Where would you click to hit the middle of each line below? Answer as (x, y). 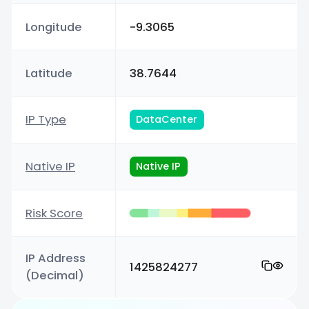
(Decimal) (55, 276)
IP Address (56, 258)
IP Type (46, 120)
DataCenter (167, 120)
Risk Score (54, 213)
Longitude (54, 27)
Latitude (49, 73)
